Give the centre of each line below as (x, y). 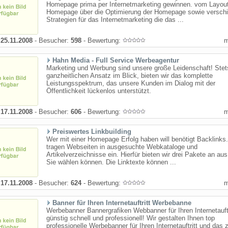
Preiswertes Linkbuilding (92, 132)
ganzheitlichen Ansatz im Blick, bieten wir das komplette (130, 76)
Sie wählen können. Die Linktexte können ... (111, 162)
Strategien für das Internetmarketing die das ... (115, 20)
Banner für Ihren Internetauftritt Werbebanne (122, 203)
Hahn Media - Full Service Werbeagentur (116, 60)
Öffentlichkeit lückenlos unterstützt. (99, 91)
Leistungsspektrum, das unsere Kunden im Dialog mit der (131, 83)
